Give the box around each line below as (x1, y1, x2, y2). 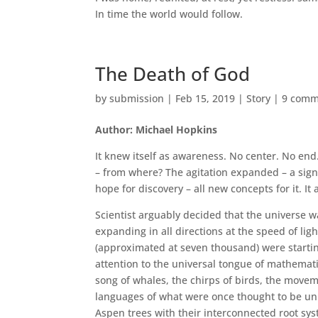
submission (109, 91, 165, 105)
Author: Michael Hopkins (95, 122, 218, 136)
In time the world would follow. (95, 6, 243, 21)
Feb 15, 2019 (175, 91, 236, 105)
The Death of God (95, 60, 251, 87)
